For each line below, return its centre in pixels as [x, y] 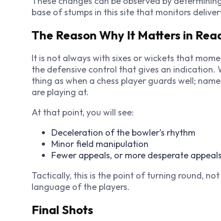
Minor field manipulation [100, 144]
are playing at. [60, 92]
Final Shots [62, 209]
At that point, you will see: [83, 112]
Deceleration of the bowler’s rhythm [123, 132]
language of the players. [81, 186]
